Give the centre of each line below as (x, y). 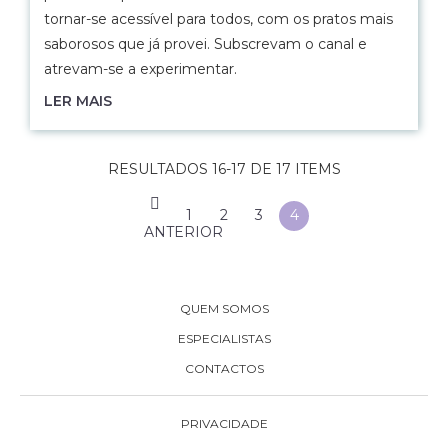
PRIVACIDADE (224, 423)
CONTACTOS (224, 368)
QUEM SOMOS (224, 308)
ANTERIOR (183, 232)
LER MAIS (78, 101)
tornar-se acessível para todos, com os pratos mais (218, 19)
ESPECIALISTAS (224, 338)
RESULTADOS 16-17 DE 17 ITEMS (224, 169)
